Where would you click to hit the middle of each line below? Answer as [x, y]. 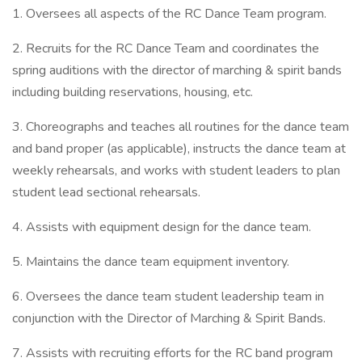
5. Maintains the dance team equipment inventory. [151, 262]
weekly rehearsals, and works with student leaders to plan [176, 170]
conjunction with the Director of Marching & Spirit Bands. [169, 318]
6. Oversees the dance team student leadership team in [168, 297]
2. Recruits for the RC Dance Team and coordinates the [166, 48]
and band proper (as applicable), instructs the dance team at [179, 149]
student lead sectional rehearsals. [106, 192]
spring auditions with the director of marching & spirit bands [177, 70]
